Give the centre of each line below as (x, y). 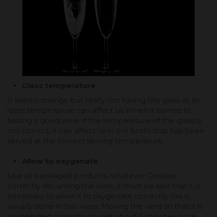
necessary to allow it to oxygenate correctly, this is (98, 196)
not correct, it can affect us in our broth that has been (106, 131)
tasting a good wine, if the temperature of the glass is (104, 121)
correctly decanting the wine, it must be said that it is (104, 186)
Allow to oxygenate (60, 161)
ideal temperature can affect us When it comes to (99, 110)
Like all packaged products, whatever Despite (92, 176)
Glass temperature (59, 86)
